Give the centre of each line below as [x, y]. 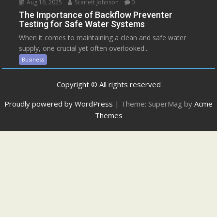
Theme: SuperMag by [158, 104]
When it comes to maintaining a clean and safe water [103, 38]
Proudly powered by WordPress [59, 104]
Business [33, 60]
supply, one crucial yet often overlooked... [84, 48]
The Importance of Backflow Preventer [96, 15]
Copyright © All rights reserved [108, 85]
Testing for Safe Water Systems [82, 24]
